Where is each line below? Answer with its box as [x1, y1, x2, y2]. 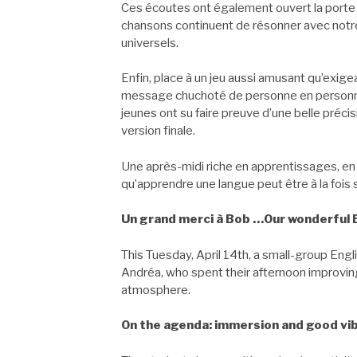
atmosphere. [121, 282, 190, 297]
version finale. [121, 124, 195, 139]
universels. [121, 35, 178, 50]
